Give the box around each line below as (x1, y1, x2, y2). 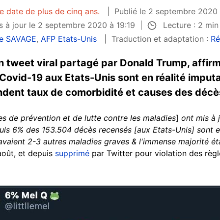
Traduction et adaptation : (111, 34, 211, 44)
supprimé (55, 148, 89, 159)
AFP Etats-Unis (40, 34, 97, 44)
